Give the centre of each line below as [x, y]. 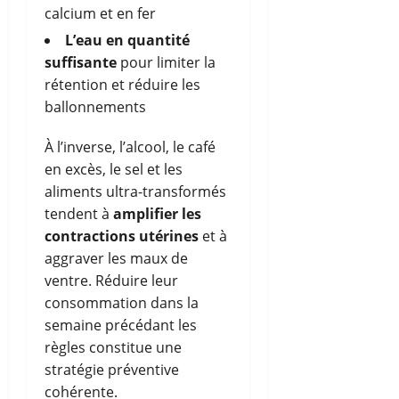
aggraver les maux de [116, 258]
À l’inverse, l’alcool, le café [130, 147]
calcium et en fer [100, 13]
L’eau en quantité [127, 40]
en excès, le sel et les [114, 169]
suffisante [81, 62]
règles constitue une [113, 347]
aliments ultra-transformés [135, 191]
